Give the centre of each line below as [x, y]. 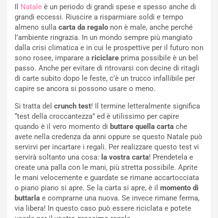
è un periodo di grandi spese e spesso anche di [119, 7]
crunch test [73, 106]
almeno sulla [36, 27]
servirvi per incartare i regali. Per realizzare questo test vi [107, 147]
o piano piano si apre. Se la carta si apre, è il [87, 188]
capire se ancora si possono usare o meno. [85, 89]
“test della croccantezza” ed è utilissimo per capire [97, 117]
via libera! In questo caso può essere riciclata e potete [103, 209]
